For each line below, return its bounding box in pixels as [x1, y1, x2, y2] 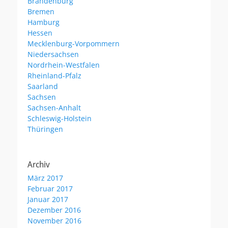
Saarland [27, 81, 58, 91]
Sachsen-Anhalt [27, 102, 81, 112]
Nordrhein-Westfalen [27, 60, 100, 70]
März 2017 [27, 173, 63, 183]
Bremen [27, 6, 54, 16]
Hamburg [27, 17, 60, 27]
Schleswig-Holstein [27, 113, 92, 123]
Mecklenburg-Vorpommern [27, 38, 120, 48]
